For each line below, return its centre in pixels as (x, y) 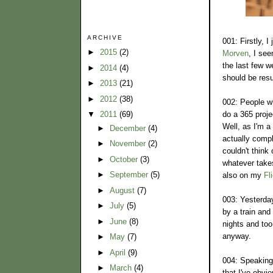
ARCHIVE (105, 37)
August (123, 190)
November (129, 144)
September (130, 175)
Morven (236, 53)
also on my (243, 175)
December (129, 128)
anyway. (237, 236)
